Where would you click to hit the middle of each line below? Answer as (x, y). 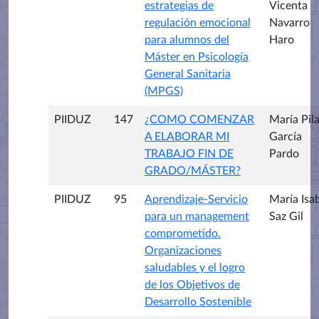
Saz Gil (286, 216)
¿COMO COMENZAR (199, 119)
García (286, 136)
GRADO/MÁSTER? (193, 171)
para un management (197, 216)
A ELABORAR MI (187, 136)
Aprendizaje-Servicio (196, 199)
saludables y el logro (195, 267)
